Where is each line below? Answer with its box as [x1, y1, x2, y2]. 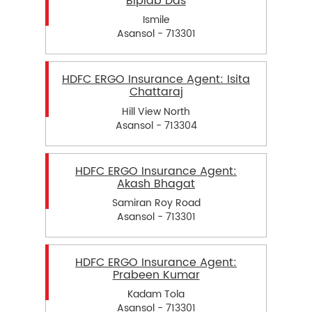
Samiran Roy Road [111, 194, 201, 211]
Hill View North [122, 103, 190, 120]
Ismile [142, 12, 170, 29]
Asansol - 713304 [115, 117, 197, 134]
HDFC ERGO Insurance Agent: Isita [62, 70, 250, 89]
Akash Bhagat [117, 174, 195, 193]
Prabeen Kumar [112, 265, 200, 284]
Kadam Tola [127, 286, 185, 303]
